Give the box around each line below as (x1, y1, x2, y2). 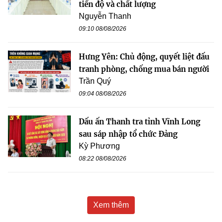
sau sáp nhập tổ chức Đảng (79, 129, 177, 139)
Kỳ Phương (79, 141, 120, 150)
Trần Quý (79, 76, 111, 85)
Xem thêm (93, 200, 129, 209)
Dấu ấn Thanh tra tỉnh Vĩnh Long (79, 116, 200, 126)
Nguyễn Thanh (79, 11, 131, 20)
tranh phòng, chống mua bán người (79, 64, 209, 74)
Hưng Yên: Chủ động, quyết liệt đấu (79, 52, 210, 61)
